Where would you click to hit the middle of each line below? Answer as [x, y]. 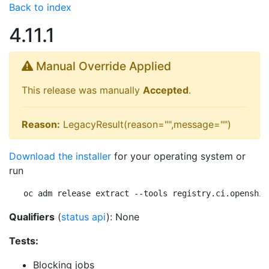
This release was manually [82, 90]
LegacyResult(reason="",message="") [146, 124]
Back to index [40, 7]
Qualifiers [32, 217]
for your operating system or [178, 156]
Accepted [166, 90]
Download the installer [60, 156]
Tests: [24, 241]
